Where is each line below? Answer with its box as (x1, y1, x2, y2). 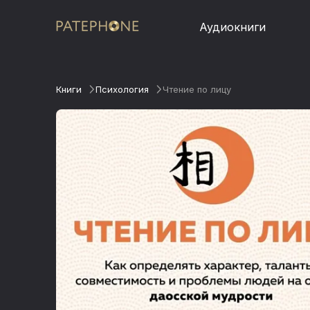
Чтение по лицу (162, 84, 231, 95)
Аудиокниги (199, 19, 266, 34)
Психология (95, 84, 149, 95)
